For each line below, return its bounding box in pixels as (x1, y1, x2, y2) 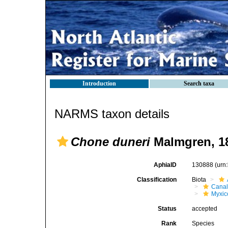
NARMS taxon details (54, 107, 169, 121)
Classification (137, 176, 177, 183)
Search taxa (184, 80, 214, 87)
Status (158, 205, 177, 212)
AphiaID (154, 161, 177, 168)
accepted (192, 205, 218, 212)
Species (192, 220, 215, 227)
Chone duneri (71, 135, 150, 149)
